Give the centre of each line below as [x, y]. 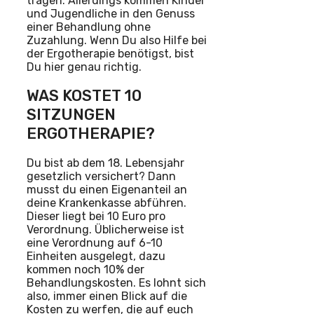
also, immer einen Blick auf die [107, 296]
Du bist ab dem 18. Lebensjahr [105, 163]
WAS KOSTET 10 [84, 96]
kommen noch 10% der [86, 269]
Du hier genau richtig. [84, 67]
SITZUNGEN [71, 115]
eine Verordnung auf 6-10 [95, 243]
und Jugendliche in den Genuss [111, 14]
